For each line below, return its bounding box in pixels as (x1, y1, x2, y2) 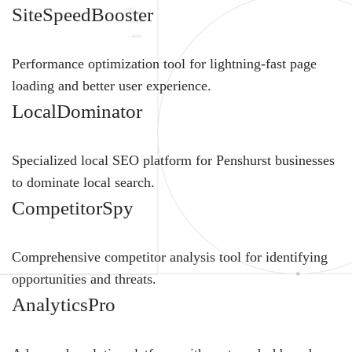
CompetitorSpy (12, 197, 134, 219)
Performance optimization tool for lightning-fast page (12, 56, 317, 72)
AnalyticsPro (12, 294, 115, 316)
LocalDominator (12, 101, 142, 123)
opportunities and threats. (12, 271, 156, 288)
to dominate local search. (12, 174, 155, 191)
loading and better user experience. (12, 78, 211, 94)
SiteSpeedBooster (12, 4, 153, 26)
